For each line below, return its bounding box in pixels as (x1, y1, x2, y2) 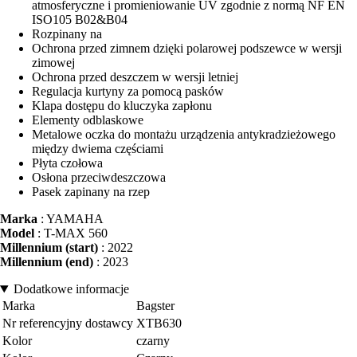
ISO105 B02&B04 (32, 13, 127, 27)
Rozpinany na (32, 27, 102, 41)
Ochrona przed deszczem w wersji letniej (32, 70, 238, 84)
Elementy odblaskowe (32, 113, 143, 127)
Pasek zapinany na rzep (32, 185, 150, 199)
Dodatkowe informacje (13, 282, 129, 296)
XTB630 (136, 316, 182, 331)
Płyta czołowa (32, 156, 103, 171)
